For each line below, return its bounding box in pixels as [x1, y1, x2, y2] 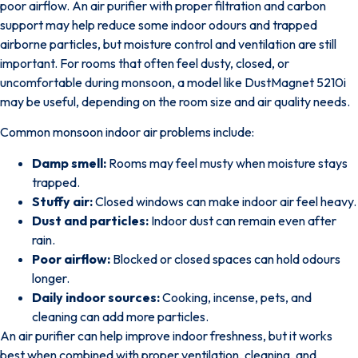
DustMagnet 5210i [245, 74, 346, 90]
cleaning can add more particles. [32, 308, 209, 324]
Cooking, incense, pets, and [160, 288, 312, 305]
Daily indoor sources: [32, 288, 160, 305]
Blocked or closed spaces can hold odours [110, 250, 340, 267]
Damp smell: [32, 154, 106, 171]
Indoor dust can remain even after [149, 212, 336, 229]
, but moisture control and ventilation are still [97, 35, 336, 52]
